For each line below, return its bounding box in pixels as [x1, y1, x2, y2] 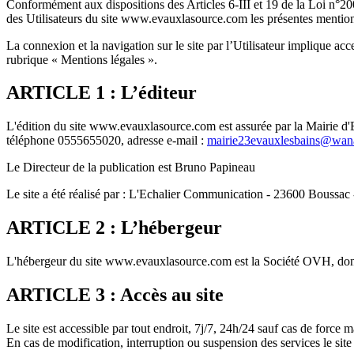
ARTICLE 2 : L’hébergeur [6, 217, 222, 239]
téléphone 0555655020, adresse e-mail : [6, 134, 207, 148]
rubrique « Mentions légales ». [6, 52, 157, 66]
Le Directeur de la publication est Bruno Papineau [6, 160, 255, 175]
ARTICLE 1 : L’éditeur [6, 82, 197, 104]
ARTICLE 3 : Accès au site [6, 284, 224, 306]
